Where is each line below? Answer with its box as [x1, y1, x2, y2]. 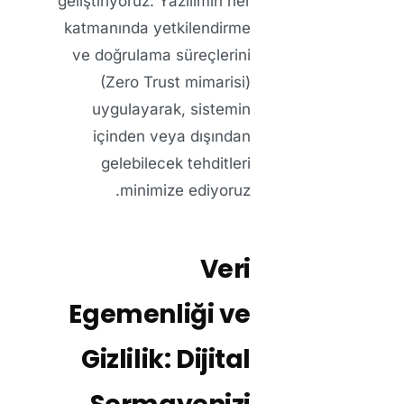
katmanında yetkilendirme [64, 18, 251, 37]
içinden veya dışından [93, 126, 251, 145]
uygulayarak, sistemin [92, 99, 251, 118]
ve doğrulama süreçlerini [72, 45, 251, 64]
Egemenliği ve [69, 296, 251, 332]
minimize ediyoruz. [120, 180, 251, 199]
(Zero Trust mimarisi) [100, 72, 251, 91]
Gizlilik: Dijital [81, 341, 251, 377]
